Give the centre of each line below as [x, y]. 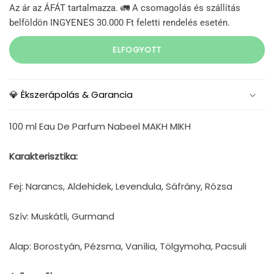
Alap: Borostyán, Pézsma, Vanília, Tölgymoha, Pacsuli [128, 246]
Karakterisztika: [43, 157]
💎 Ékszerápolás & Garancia [71, 95]
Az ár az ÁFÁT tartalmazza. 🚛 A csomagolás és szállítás [125, 8]
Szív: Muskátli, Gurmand [62, 217]
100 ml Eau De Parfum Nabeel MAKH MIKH [100, 127]
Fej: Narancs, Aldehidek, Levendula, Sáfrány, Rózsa [121, 187]
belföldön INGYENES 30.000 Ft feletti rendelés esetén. [120, 23]
